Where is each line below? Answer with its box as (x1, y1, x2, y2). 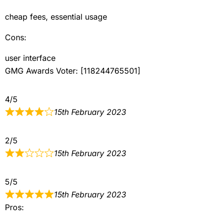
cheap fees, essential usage (5, 11, 107, 22)
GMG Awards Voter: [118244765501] (5, 65, 140, 76)
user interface (5, 53, 55, 63)
